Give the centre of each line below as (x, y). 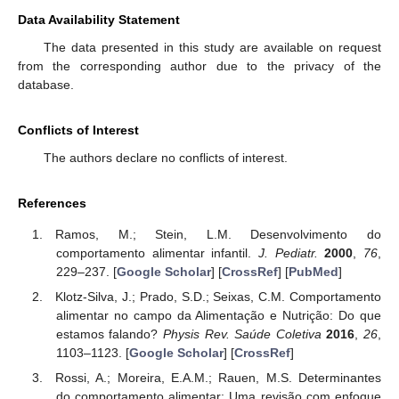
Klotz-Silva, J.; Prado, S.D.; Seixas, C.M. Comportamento (218, 296)
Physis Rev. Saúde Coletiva (242, 334)
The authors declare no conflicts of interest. (165, 158)
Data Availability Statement (99, 20)
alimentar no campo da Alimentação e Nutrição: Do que (218, 315)
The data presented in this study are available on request (212, 48)
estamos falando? (110, 334)
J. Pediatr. (288, 252)
